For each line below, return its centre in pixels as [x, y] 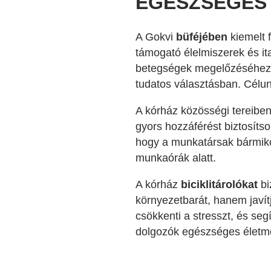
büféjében [202, 37]
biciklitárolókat [219, 184]
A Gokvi [156, 37]
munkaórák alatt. [176, 158]
